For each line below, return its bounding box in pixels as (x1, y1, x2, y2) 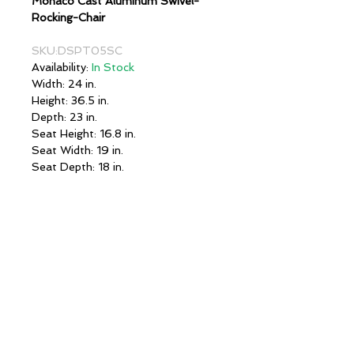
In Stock (92, 60, 134, 73)
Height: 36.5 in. (32, 93, 109, 107)
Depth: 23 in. (32, 110, 97, 123)
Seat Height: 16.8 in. (32, 126, 136, 140)
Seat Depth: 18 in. (32, 160, 124, 173)
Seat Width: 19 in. (32, 143, 123, 156)
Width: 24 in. (32, 77, 96, 90)
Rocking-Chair (32, 10, 105, 24)
